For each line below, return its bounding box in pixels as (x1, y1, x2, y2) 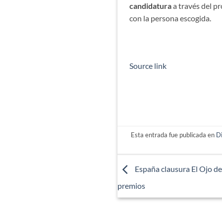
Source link (129, 60, 166, 70)
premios (117, 180, 145, 190)
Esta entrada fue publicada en (131, 130, 216, 139)
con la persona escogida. (129, 13, 211, 23)
